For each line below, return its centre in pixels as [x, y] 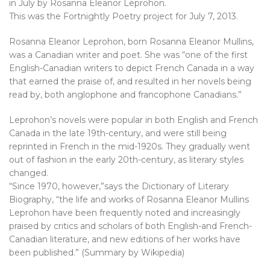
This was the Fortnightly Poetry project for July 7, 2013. [124, 16]
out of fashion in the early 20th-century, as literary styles [126, 160]
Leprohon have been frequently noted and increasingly [125, 213]
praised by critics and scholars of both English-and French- [130, 226]
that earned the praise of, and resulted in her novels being [130, 81]
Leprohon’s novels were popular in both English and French [133, 120]
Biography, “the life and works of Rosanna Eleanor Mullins [129, 199]
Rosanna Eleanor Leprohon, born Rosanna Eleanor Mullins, [131, 42]
